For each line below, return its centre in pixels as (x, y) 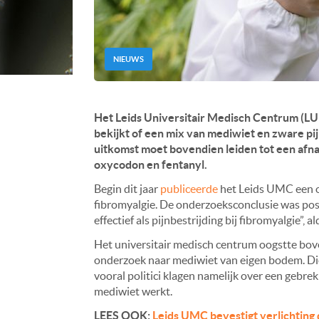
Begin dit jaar (127, 189)
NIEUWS (129, 59)
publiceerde (189, 189)
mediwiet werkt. (133, 292)
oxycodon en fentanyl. (151, 165)
